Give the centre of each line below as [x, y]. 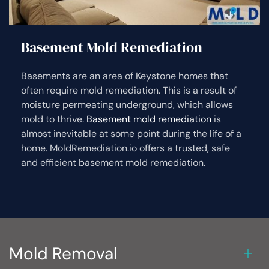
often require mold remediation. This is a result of [129, 90]
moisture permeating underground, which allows [127, 104]
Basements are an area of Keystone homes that [125, 76]
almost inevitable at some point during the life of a [131, 133]
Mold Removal [63, 253]
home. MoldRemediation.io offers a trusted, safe [125, 148]
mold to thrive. [54, 119]
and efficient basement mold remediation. [113, 162]
